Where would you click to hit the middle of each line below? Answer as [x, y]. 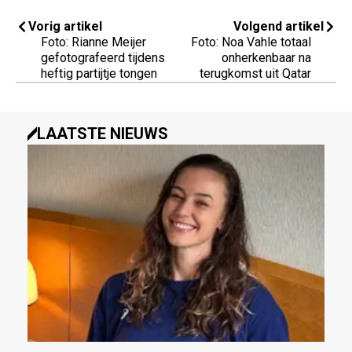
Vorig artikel [65, 27]
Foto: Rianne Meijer [93, 42]
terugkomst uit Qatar [255, 74]
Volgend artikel [279, 27]
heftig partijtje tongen [99, 74]
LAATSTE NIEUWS [103, 134]
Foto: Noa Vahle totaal [251, 42]
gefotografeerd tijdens [103, 58]
